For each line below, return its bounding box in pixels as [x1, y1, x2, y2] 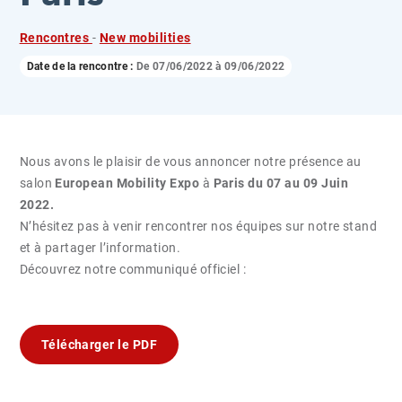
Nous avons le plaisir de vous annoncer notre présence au [19, 154, 362, 169]
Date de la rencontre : [26, 60, 136, 73]
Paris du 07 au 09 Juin [213, 176, 349, 190]
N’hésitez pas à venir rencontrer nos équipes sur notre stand [19, 219, 378, 233]
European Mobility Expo [55, 176, 200, 190]
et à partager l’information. [19, 240, 181, 255]
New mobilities [99, 31, 191, 45]
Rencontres [19, 31, 92, 45]
